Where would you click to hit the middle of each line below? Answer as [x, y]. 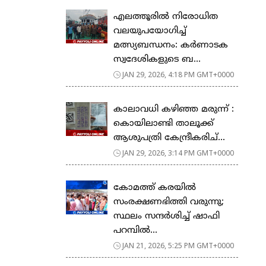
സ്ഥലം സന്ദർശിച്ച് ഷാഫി [167, 216]
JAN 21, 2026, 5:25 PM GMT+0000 [178, 245]
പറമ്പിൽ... [135, 230]
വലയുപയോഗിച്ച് [150, 31]
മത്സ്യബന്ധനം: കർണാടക [171, 45]
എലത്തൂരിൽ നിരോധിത [166, 17]
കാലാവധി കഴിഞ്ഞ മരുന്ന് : [174, 109]
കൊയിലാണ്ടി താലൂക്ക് [164, 123]
